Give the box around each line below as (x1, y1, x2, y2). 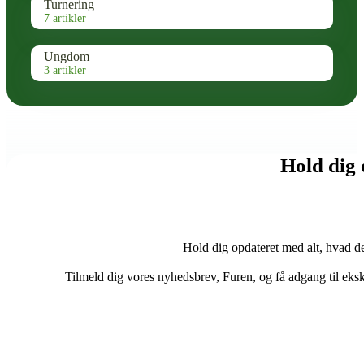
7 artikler (44, 12, 86, 25)
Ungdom (44, 50, 89, 64)
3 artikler (44, 64, 86, 77)
